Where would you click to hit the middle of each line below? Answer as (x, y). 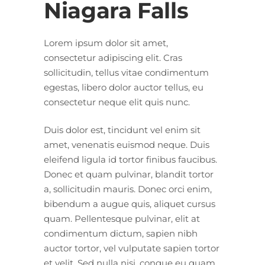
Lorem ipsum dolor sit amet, (106, 43)
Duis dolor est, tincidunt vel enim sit (122, 130)
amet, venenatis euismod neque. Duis (127, 144)
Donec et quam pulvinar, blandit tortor (129, 174)
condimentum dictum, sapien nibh (121, 233)
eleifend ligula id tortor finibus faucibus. (130, 159)
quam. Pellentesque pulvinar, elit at (122, 218)
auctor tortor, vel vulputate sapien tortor (132, 248)
